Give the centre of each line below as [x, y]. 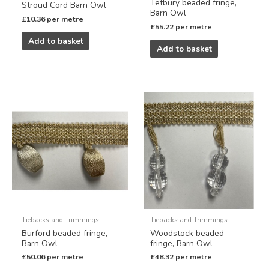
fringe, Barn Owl [182, 243]
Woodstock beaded [187, 233]
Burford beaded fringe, [65, 233]
